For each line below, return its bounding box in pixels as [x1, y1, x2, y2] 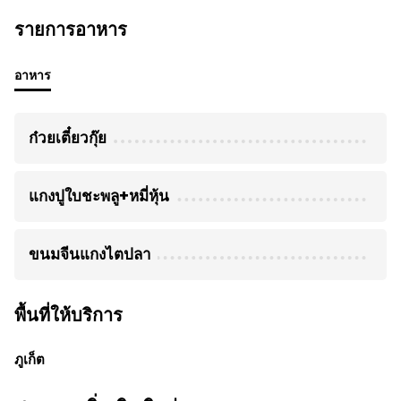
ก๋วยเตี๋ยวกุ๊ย [29, 127, 107, 149]
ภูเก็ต [14, 350, 45, 368]
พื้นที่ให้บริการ [14, 303, 123, 328]
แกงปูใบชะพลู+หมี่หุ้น [29, 185, 169, 207]
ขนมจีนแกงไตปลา [29, 243, 151, 265]
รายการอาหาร [14, 17, 127, 42]
